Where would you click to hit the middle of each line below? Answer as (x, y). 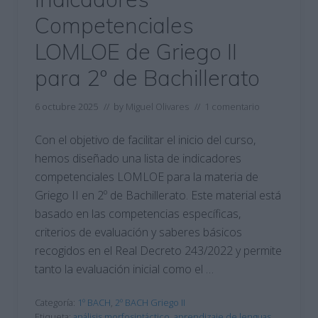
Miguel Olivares (157, 106)
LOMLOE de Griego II (136, 51)
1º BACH (94, 302)
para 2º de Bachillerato (147, 78)
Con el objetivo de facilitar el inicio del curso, (145, 140)
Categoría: (56, 302)
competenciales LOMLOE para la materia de (147, 177)
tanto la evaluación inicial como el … (124, 269)
